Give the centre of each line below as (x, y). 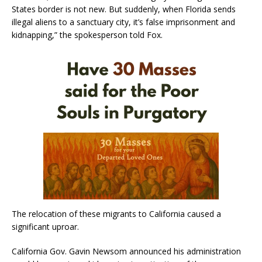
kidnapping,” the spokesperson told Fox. (87, 35)
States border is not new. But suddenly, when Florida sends (124, 9)
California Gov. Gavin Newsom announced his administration (126, 251)
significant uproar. (45, 227)
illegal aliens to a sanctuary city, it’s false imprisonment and (123, 22)
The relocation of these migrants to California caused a (116, 214)
